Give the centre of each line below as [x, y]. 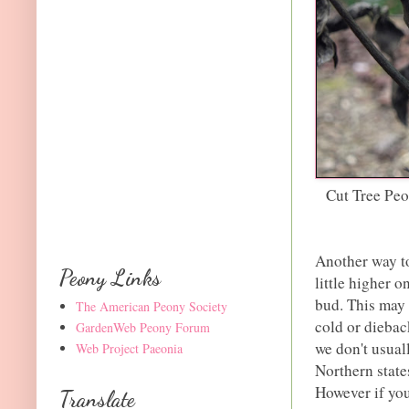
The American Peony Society [151, 306]
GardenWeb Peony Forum [142, 327]
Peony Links [110, 278]
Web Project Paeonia [129, 348]
